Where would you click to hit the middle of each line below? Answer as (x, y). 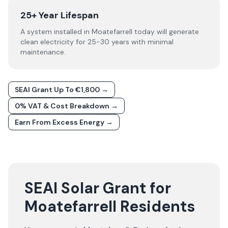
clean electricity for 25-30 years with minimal (97, 42)
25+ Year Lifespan (60, 15)
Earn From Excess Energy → (64, 122)
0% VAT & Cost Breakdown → (66, 106)
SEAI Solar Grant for (98, 188)
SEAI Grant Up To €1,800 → (62, 90)
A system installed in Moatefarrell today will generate (110, 32)
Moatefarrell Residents (110, 206)
